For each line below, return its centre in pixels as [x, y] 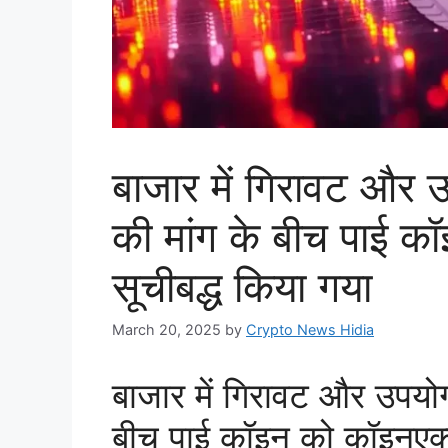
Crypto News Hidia [310, 330]
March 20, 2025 [166, 330]
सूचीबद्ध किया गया [242, 287]
